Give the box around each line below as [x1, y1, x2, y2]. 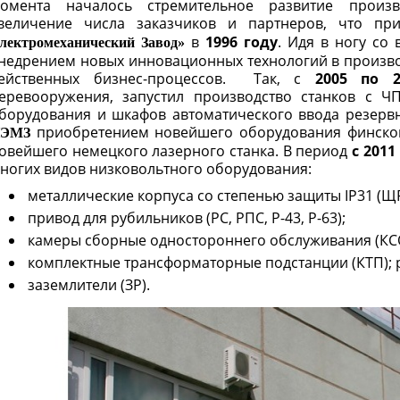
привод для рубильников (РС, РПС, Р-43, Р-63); [28, 208, 346, 228]
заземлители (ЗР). [28, 275, 150, 295]
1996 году [205, 32, 278, 52]
